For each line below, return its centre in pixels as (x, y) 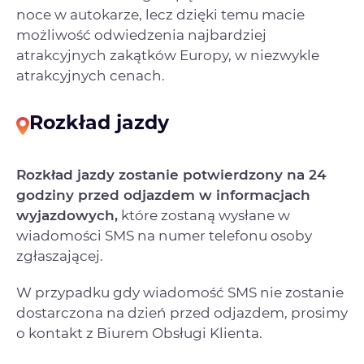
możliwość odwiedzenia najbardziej (141, 35)
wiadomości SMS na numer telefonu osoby (164, 235)
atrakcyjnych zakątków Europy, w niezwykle (168, 56)
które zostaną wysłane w (204, 215)
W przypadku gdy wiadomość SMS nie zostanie (180, 292)
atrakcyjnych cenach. (91, 76)
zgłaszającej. (61, 256)
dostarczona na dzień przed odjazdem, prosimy (182, 312)
